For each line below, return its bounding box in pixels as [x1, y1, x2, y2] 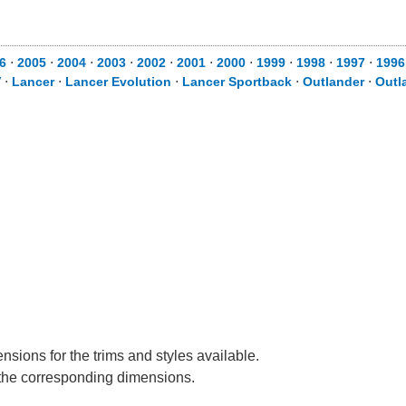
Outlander [303, 74, 364, 89]
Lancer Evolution [65, 74, 171, 89]
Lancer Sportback [182, 74, 292, 89]
